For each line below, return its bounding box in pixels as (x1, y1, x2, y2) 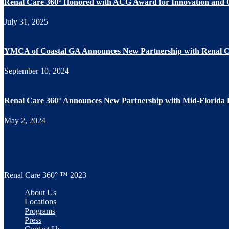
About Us (25, 188, 56, 197)
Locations (25, 197, 56, 206)
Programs (25, 206, 55, 215)
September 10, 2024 (4, 66, 69, 76)
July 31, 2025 (4, 17, 48, 26)
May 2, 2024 (4, 116, 45, 125)
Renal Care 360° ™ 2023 (4, 170, 86, 179)
